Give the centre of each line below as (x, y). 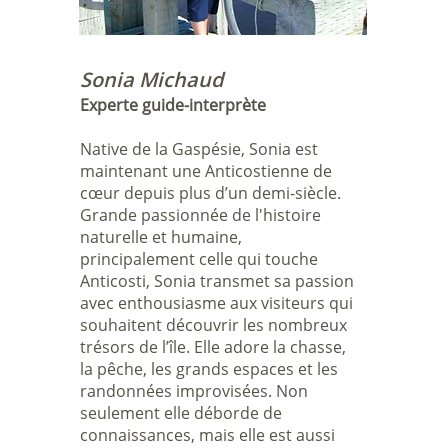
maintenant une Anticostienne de (205, 171)
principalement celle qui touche (198, 259)
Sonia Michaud (151, 79)
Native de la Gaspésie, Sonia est (198, 149)
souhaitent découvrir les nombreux (213, 325)
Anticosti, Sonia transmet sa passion (216, 281)
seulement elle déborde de (180, 413)
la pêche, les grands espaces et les (208, 369)
